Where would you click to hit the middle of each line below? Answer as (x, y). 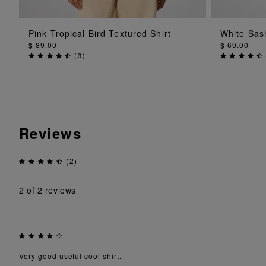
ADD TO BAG (112, 32)
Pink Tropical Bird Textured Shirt (100, 33)
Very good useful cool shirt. (70, 255)
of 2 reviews (50, 190)
